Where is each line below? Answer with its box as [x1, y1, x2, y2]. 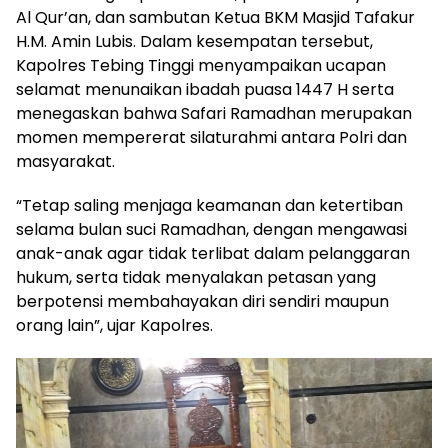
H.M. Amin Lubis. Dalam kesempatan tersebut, [16, 29, 373, 53]
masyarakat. [16, 149, 115, 173]
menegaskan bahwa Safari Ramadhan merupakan [16, 101, 412, 125]
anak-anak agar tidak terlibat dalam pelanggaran [16, 241, 410, 265]
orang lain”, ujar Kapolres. [16, 313, 213, 337]
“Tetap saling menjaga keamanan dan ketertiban [16, 193, 403, 217]
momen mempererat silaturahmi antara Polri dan [16, 125, 407, 149]
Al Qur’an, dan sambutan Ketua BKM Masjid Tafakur [16, 5, 415, 29]
